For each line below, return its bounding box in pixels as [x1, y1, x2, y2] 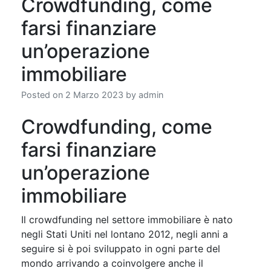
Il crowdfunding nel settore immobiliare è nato [21, 213, 233, 226]
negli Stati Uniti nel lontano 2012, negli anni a [21, 227, 228, 240]
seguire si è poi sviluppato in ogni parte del [21, 242, 220, 255]
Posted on [21, 89, 65, 100]
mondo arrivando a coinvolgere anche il [21, 256, 203, 269]
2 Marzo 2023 [65, 89, 123, 100]
